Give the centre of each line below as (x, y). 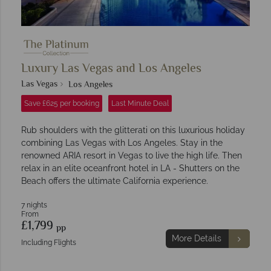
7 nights (34, 205)
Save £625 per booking (62, 104)
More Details (196, 239)
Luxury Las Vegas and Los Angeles (111, 70)
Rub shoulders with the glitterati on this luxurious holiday (133, 130)
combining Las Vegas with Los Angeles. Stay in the (122, 143)
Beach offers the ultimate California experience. (115, 181)
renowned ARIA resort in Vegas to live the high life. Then (132, 156)
